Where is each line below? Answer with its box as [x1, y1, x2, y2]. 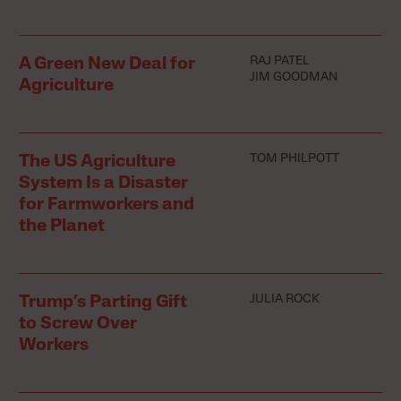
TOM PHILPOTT [249, 152, 339, 166]
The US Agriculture [19, 153, 176, 172]
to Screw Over [19, 315, 138, 334]
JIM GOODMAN [249, 71, 337, 85]
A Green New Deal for [19, 55, 196, 74]
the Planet [19, 218, 106, 236]
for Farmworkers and [19, 196, 195, 215]
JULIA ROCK [249, 293, 320, 307]
